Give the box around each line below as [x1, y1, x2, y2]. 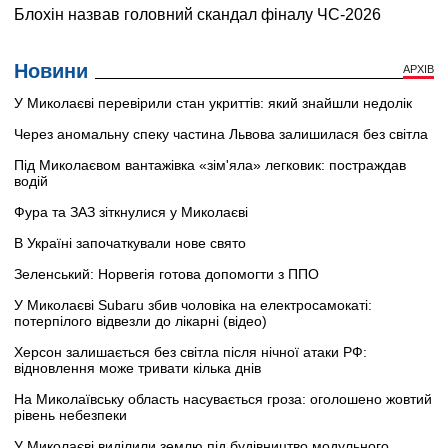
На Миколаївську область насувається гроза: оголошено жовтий [14, 390, 432, 407]
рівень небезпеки [14, 406, 127, 423]
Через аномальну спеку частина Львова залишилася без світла [14, 125, 428, 142]
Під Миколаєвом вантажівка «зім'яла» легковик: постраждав [14, 156, 406, 173]
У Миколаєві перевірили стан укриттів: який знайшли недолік [14, 94, 412, 111]
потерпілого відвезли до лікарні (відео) [14, 312, 267, 329]
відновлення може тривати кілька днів [14, 359, 261, 376]
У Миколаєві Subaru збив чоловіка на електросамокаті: [14, 296, 372, 313]
